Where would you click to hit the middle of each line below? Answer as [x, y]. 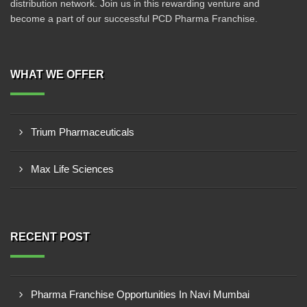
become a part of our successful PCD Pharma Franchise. [134, 19]
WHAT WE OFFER [57, 74]
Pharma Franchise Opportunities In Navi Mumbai [140, 294]
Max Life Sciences [72, 169]
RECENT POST [50, 237]
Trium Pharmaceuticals [83, 132]
